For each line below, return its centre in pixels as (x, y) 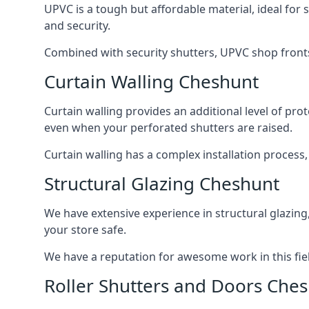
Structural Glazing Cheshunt (162, 184)
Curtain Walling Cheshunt (151, 82)
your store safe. (85, 230)
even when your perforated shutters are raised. (168, 128)
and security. (77, 26)
